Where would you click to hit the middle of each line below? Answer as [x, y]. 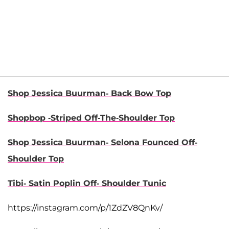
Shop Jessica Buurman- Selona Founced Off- [102, 142]
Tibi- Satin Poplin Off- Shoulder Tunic [87, 183]
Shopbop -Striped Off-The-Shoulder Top [91, 118]
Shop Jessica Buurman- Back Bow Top [89, 93]
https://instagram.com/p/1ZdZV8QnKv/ [85, 208]
